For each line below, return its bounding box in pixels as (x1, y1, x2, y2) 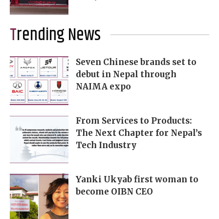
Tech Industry (76, 139, 136, 151)
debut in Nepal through (76, 68, 176, 80)
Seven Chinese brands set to (76, 56, 197, 67)
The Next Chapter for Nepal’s (76, 127, 202, 138)
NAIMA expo (76, 81, 131, 92)
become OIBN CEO (76, 186, 153, 197)
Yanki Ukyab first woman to (76, 174, 198, 185)
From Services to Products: (76, 115, 192, 126)
